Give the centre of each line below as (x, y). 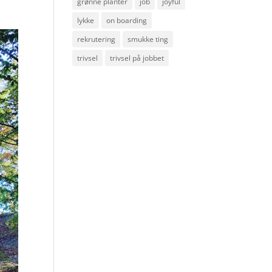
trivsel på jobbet (137, 58)
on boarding (127, 20)
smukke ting (148, 39)
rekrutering (97, 39)
